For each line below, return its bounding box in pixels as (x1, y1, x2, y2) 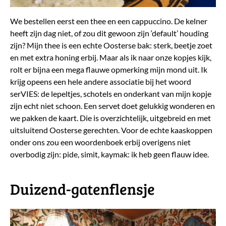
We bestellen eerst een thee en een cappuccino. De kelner (10, 16, 207, 26)
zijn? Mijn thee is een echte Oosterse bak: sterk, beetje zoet (10, 40, 212, 50)
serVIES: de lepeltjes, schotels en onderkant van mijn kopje (10, 89, 211, 99)
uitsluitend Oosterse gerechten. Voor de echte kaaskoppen (10, 125, 212, 135)
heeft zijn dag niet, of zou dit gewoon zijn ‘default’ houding (10, 28, 208, 38)
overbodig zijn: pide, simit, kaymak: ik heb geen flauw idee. (10, 149, 210, 159)
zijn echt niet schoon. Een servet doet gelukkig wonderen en (10, 101, 215, 111)
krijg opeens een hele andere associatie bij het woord (10, 77, 191, 87)
